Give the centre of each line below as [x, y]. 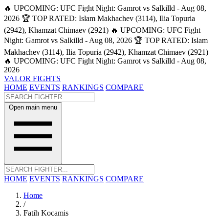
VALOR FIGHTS [32, 78]
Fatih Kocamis [46, 213]
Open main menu [33, 107]
